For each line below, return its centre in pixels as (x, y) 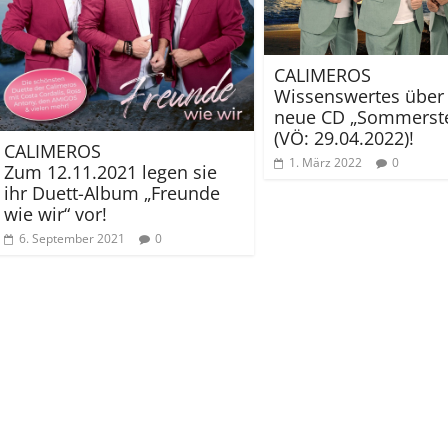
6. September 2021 (72, 238)
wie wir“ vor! (55, 214)
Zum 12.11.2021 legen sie (110, 172)
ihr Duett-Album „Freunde (112, 193)
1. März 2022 (325, 162)
